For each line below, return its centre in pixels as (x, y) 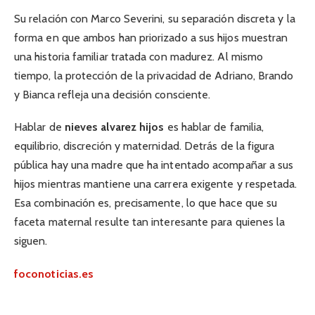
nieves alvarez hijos (114, 127)
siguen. (31, 241)
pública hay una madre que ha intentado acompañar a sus (154, 165)
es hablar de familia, (214, 127)
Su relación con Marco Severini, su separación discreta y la (155, 19)
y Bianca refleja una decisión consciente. (112, 95)
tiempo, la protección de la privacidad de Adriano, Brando (154, 76)
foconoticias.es (54, 274)
